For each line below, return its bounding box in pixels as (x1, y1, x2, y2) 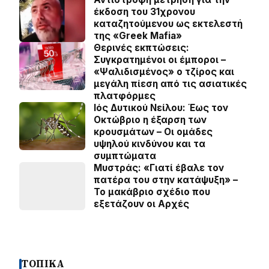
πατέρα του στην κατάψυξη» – (94, 174, 238, 186)
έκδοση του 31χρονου (94, 6, 195, 18)
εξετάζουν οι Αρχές (94, 198, 189, 210)
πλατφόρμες (94, 90, 156, 102)
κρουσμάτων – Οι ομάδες (94, 126, 213, 138)
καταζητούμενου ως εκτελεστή (94, 18, 243, 30)
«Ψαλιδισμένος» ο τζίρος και (94, 66, 234, 78)
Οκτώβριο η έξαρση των (94, 114, 207, 126)
